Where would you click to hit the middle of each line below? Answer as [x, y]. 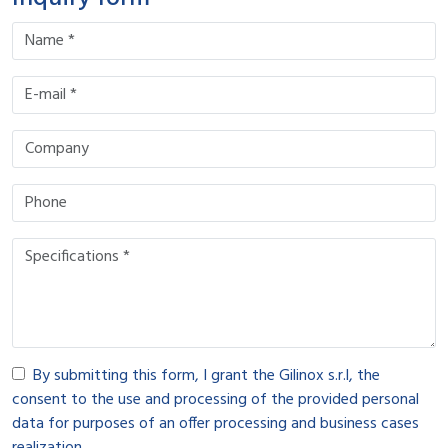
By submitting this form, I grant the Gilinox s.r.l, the [206, 376]
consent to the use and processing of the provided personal [215, 400]
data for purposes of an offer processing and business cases [215, 424]
